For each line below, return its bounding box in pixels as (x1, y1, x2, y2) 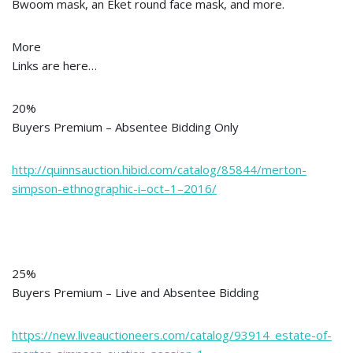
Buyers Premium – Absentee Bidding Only (12, 119, 239, 135)
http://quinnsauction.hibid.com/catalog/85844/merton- (12, 162, 307, 177)
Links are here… (12, 58, 97, 73)
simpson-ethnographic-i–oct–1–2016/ (12, 180, 217, 196)
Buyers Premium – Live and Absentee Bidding (12, 284, 259, 300)
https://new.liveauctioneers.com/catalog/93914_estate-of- (12, 327, 332, 343)
